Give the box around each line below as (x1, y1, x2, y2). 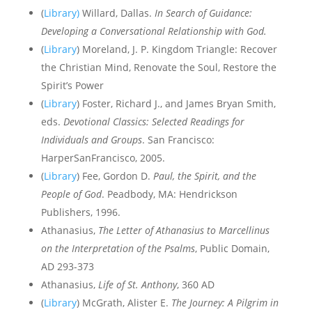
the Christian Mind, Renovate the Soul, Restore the (40, 61, 276, 74)
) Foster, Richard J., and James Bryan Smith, (76, 97, 276, 110)
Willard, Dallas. (79, 6, 155, 19)
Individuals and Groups (40, 133, 142, 146)
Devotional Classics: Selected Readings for (63, 115, 244, 128)
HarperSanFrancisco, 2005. (40, 151, 165, 164)
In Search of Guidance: (154, 6, 252, 19)
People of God (40, 187, 102, 201)
